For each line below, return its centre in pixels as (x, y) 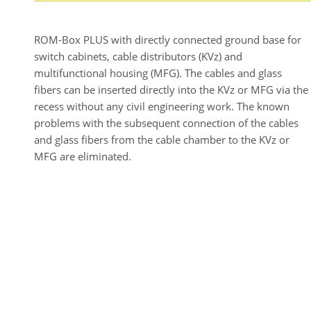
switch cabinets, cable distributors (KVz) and (138, 56)
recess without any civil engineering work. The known (162, 106)
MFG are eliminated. (83, 156)
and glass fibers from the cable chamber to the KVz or (162, 140)
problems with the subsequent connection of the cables (166, 123)
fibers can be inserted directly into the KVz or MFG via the (171, 90)
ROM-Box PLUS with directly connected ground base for (168, 40)
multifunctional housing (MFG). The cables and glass (158, 73)
